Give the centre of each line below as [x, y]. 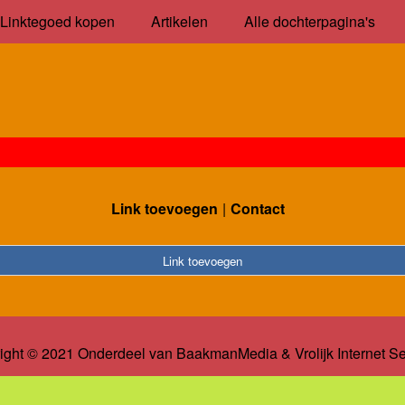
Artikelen [179, 21]
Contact [258, 208]
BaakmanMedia [226, 353]
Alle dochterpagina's [309, 21]
